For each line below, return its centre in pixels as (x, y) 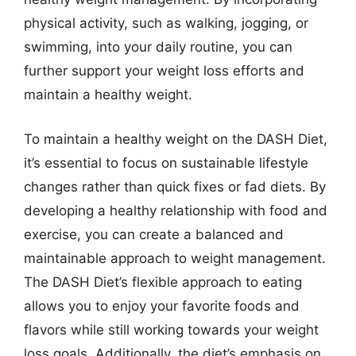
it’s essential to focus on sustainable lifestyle (166, 163)
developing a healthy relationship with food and (176, 210)
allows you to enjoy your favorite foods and (162, 306)
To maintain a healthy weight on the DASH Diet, (176, 139)
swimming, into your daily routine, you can (158, 47)
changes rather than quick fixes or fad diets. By (175, 186)
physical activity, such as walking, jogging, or (166, 23)
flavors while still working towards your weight (171, 329)
